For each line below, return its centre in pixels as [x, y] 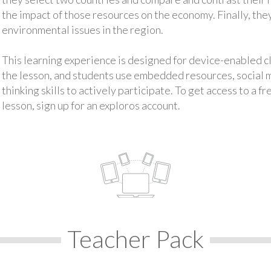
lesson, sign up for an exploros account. [91, 105]
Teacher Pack [135, 239]
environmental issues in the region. [82, 30]
